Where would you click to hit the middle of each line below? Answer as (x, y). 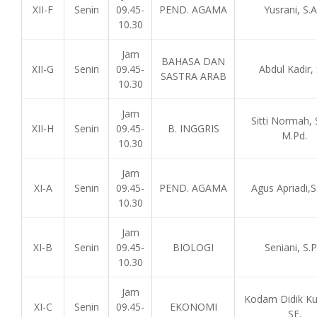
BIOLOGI (193, 247)
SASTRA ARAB (193, 76)
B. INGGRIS (193, 128)
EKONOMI (193, 307)
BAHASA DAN (193, 61)
